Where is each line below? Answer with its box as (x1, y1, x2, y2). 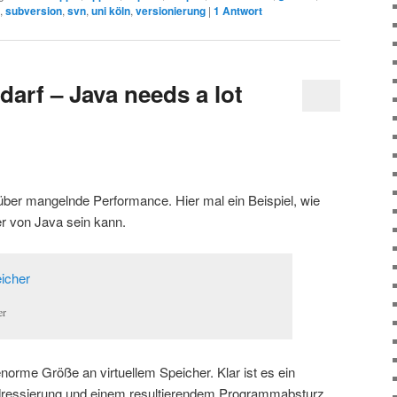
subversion (5, 2, 62, 19)
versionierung (136, 2, 206, 19)
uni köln (91, 2, 130, 19)
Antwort (220, 2, 262, 19)
